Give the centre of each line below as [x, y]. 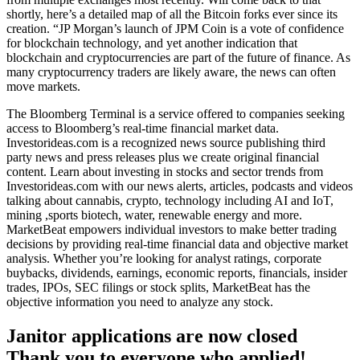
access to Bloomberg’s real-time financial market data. [143, 128]
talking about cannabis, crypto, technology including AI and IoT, [170, 200]
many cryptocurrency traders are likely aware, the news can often [171, 72]
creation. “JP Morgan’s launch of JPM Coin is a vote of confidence [175, 28]
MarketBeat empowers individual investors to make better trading [172, 229]
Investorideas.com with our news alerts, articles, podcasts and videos [180, 186]
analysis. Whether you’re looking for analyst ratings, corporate [164, 258]
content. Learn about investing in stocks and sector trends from [165, 171]
